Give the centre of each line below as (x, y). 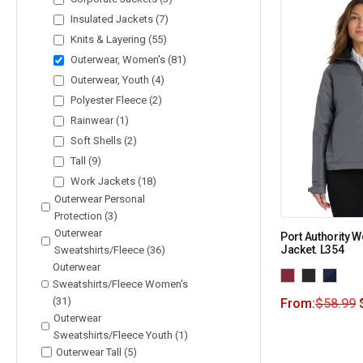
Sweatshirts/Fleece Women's (120, 284)
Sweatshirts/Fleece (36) (109, 250)
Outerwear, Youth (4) (116, 79)
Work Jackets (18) (112, 181)
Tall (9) (85, 160)
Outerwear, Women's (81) (127, 59)
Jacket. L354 (312, 249)
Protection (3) (86, 216)
